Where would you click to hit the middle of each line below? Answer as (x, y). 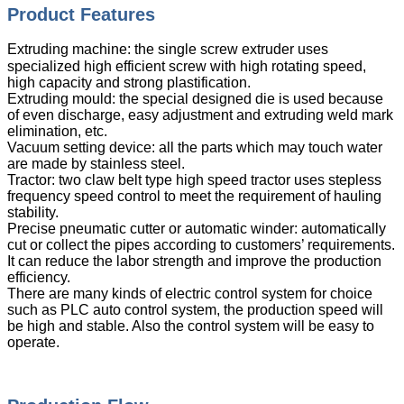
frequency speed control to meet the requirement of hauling (194, 197)
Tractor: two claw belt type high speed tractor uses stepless (194, 180)
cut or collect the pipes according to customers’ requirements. (201, 245)
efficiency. (39, 278)
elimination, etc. (57, 132)
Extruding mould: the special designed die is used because (195, 99)
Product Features (84, 15)
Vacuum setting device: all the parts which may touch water (195, 148)
